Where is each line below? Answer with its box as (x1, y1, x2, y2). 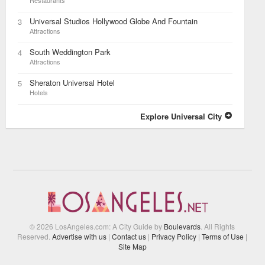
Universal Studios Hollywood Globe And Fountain (30, 15, 198, 27)
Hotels (30, 88, 48, 97)
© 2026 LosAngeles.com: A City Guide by (30, 221, 164, 232)
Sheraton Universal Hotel (30, 77, 115, 88)
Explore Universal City (140, 111, 225, 122)
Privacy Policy (151, 231, 197, 242)
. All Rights (201, 221, 235, 232)
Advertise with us (52, 231, 107, 242)
